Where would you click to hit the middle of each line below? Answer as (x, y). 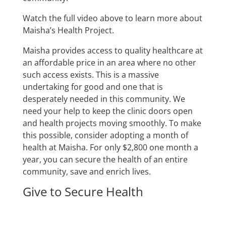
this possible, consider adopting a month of (105, 135)
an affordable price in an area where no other (109, 62)
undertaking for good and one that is (93, 87)
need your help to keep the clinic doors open (107, 111)
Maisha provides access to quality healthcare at (112, 50)
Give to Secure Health (83, 191)
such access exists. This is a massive (91, 74)
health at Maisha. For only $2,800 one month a (110, 147)
